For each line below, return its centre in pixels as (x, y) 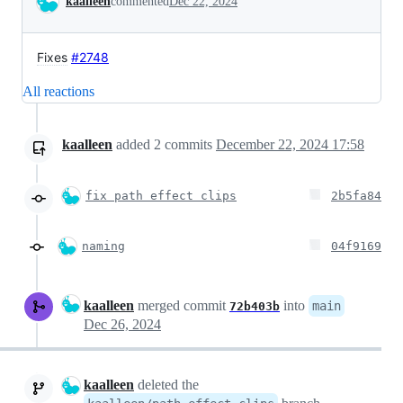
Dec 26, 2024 (122, 324)
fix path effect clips (161, 196)
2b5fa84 (356, 196)
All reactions (58, 91)
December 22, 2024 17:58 (290, 144)
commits (188, 144)
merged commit (182, 305)
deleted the (166, 385)
